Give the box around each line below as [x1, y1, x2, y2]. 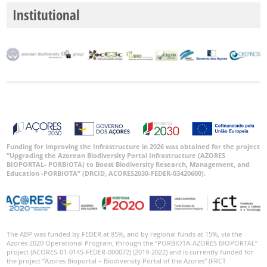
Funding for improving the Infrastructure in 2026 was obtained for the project [7, 142, 260, 151]
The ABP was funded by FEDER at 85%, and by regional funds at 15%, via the [7, 229, 243, 239]
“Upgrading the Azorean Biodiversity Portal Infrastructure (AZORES [7, 151, 226, 160]
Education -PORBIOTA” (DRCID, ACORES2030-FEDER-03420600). [7, 169, 206, 178]
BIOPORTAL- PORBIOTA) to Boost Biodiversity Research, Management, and [7, 160, 250, 169]
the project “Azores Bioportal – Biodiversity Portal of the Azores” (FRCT [7, 256, 226, 266]
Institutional [13, 5, 80, 24]
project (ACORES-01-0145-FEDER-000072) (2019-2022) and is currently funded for [7, 247, 254, 257]
